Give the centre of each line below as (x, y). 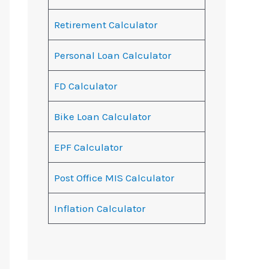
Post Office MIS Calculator (114, 178)
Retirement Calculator (105, 25)
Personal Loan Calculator (112, 56)
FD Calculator (85, 86)
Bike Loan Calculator (102, 117)
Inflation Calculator (99, 209)
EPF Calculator (88, 147)
